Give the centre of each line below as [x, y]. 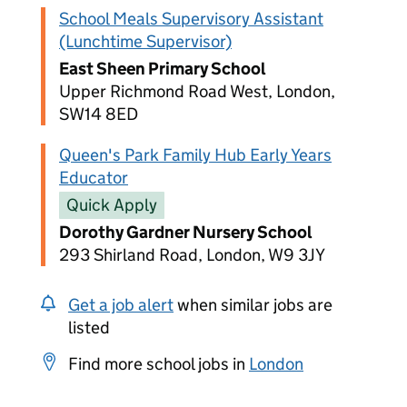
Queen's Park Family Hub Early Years [195, 155]
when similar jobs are [253, 305]
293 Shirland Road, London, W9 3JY [192, 255]
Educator [94, 178]
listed [89, 328]
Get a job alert [121, 305]
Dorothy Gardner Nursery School [186, 232]
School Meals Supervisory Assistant [191, 19]
